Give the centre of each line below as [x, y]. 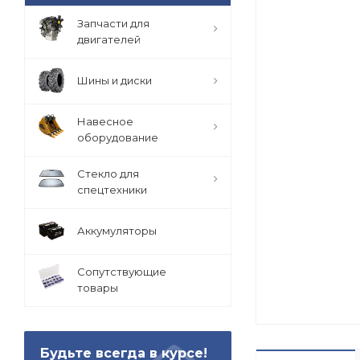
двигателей [109, 39]
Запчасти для [113, 23]
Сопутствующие [122, 272]
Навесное [105, 121]
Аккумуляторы [117, 231]
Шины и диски [115, 80]
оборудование [118, 137]
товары [98, 288]
